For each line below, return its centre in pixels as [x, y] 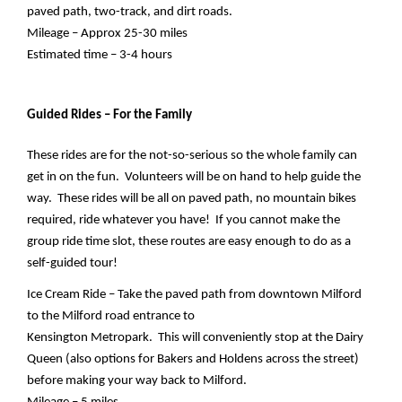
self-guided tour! [73, 264]
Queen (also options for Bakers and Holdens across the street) [193, 359]
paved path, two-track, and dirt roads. [130, 12]
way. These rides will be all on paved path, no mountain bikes [192, 199]
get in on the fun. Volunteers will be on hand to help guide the [194, 178]
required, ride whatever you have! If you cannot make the [184, 221]
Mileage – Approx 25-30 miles [108, 33]
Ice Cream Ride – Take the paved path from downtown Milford [195, 294]
